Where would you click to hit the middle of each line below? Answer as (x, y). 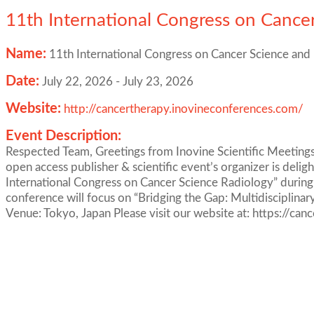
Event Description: (63, 136)
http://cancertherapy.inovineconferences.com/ (184, 109)
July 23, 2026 (158, 82)
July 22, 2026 (77, 82)
